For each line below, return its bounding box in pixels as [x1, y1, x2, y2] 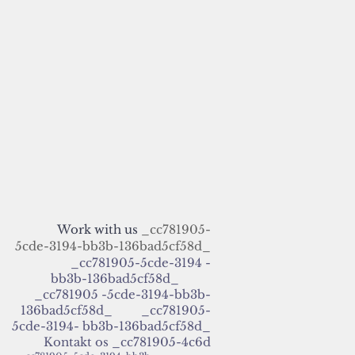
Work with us [57, 222, 138, 237]
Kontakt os [44, 334, 109, 349]
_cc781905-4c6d [112, 334, 211, 349]
